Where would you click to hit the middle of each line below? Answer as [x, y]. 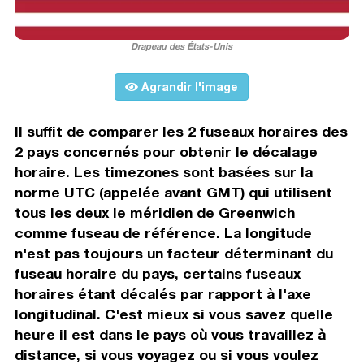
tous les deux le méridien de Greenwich [154, 213]
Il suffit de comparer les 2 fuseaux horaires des [181, 132]
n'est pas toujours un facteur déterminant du [173, 253]
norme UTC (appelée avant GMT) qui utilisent [173, 193]
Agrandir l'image [188, 87]
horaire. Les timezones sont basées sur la [163, 172]
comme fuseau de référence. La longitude [163, 233]
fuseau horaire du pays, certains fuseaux [157, 274]
